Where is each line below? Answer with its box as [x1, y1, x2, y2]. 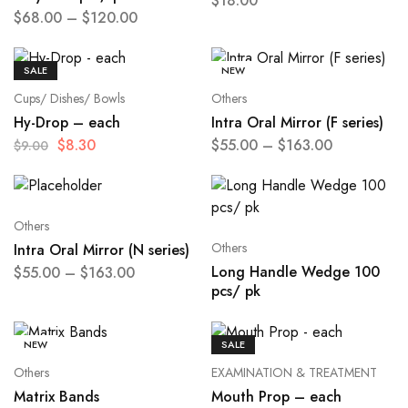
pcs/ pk [210, 280, 260, 302]
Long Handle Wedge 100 [210, 261, 380, 283]
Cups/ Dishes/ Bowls [14, 89, 125, 108]
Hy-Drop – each [14, 112, 120, 134]
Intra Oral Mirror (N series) [14, 240, 189, 261]
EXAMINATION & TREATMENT [210, 363, 377, 382]
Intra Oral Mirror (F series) [210, 112, 383, 134]
